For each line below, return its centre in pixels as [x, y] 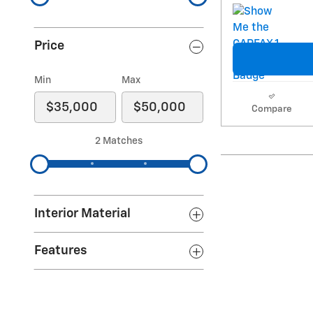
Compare [271, 109]
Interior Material [82, 214]
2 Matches [119, 141]
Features [61, 251]
